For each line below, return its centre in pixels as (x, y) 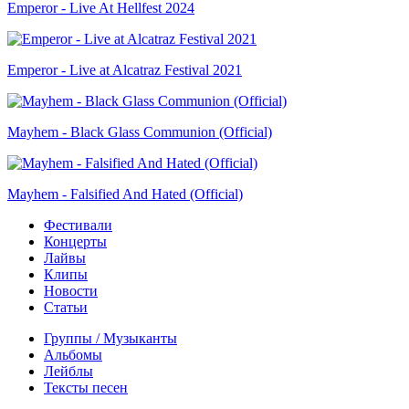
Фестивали (78, 225)
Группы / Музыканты (110, 338)
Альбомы (73, 354)
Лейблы (68, 371)
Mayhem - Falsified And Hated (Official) (125, 194)
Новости (71, 290)
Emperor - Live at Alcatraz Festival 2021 (125, 69)
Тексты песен (86, 387)
